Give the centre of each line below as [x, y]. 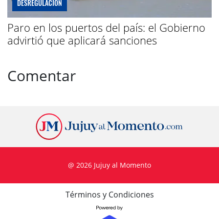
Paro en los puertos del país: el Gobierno [106, 28]
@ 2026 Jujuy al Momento [109, 165]
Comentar [42, 76]
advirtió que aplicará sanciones [82, 40]
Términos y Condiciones [109, 195]
